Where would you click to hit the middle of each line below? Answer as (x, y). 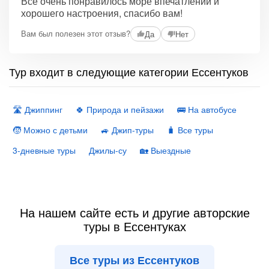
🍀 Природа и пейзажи (120, 109)
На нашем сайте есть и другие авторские (134, 212)
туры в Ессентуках (134, 226)
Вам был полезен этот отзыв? (76, 34)
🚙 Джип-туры (127, 129)
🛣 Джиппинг (38, 109)
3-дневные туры (44, 150)
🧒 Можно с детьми (50, 129)
